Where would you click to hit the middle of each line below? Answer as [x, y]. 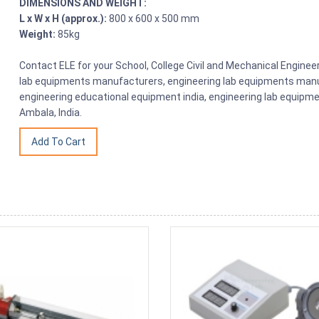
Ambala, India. [51, 112]
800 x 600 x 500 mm [153, 18]
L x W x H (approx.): [63, 18]
